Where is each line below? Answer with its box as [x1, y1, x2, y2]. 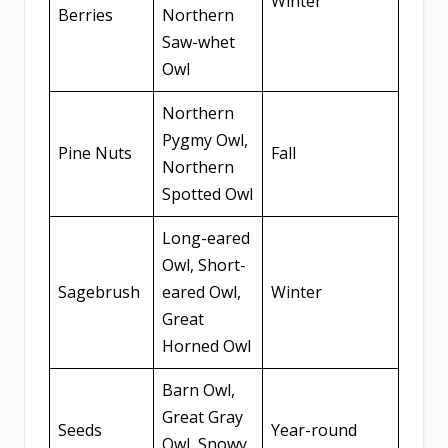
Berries [58, 4, 113, 27]
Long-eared [162, 227, 250, 250]
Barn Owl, [162, 379, 235, 402]
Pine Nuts [58, 142, 132, 165]
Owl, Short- [162, 254, 246, 277]
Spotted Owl [162, 183, 253, 206]
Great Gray [162, 406, 243, 429]
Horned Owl [162, 335, 251, 358]
